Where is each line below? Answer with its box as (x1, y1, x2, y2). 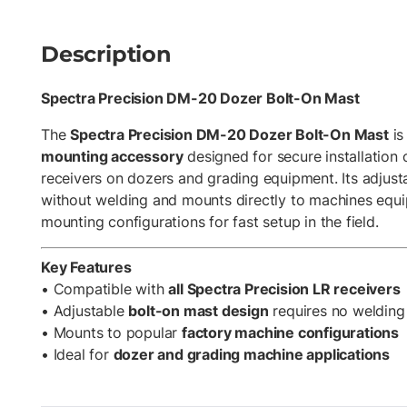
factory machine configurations (182, 323, 399, 342)
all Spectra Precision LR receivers (168, 279, 401, 298)
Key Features (41, 257, 132, 276)
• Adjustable (41, 301, 129, 320)
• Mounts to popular (41, 323, 182, 342)
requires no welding (268, 301, 405, 320)
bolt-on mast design (128, 301, 269, 320)
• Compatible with (41, 279, 169, 298)
